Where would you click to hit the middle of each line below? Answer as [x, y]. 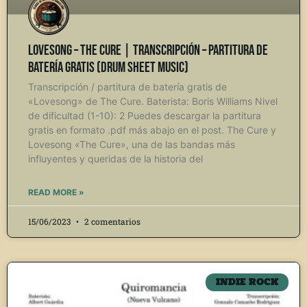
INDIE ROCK [247, 282]
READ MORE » [56, 192]
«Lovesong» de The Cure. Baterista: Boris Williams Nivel [153, 101]
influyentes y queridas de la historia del [115, 158]
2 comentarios [111, 221]
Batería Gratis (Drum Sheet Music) [108, 67]
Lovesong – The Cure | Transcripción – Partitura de [148, 50]
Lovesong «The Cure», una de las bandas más [132, 144]
